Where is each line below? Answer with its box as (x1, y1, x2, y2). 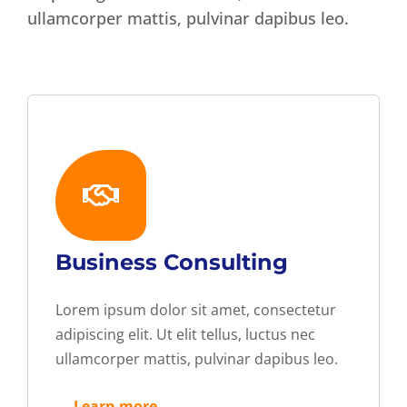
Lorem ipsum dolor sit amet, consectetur (55, 299, 336, 320)
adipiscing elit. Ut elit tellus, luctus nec (55, 323, 315, 344)
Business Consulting (55, 248, 288, 275)
